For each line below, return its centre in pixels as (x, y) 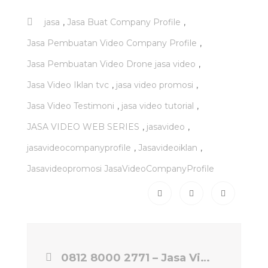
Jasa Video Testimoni (71, 106)
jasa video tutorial (158, 106)
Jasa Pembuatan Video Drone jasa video (111, 64)
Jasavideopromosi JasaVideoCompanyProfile (121, 168)
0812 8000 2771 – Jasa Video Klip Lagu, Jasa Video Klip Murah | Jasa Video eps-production (205, 258)
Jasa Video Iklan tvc (68, 85)
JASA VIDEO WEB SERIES (83, 127)
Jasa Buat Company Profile (124, 22)
